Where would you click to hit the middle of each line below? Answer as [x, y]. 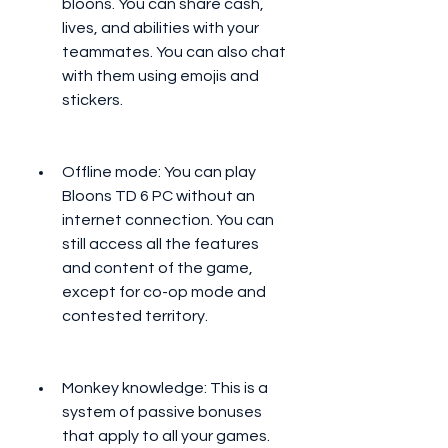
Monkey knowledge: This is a [165, 388]
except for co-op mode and [164, 292]
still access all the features [160, 244]
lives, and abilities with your [160, 28]
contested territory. [135, 316]
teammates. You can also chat [174, 52]
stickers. [92, 100]
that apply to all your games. [166, 436]
